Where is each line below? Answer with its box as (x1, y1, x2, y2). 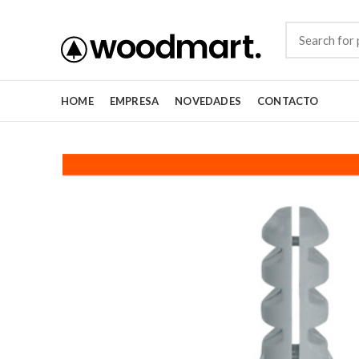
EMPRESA (109, 94, 159, 107)
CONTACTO (257, 94, 319, 107)
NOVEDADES (175, 94, 242, 107)
